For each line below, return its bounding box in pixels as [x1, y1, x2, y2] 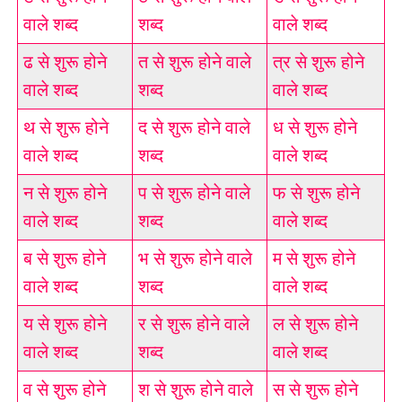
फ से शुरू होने [272, 182, 360, 205]
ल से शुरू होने [272, 313, 358, 336]
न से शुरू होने [22, 182, 107, 205]
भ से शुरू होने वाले [137, 248, 252, 270]
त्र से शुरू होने [272, 51, 364, 74]
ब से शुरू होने [22, 248, 106, 270]
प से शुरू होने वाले [137, 182, 250, 205]
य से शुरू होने [22, 313, 107, 336]
